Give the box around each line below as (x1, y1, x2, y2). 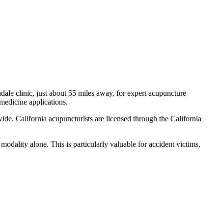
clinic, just (14, 88, 49, 97)
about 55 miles (49, 88, 94, 97)
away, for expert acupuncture (94, 88, 186, 97)
